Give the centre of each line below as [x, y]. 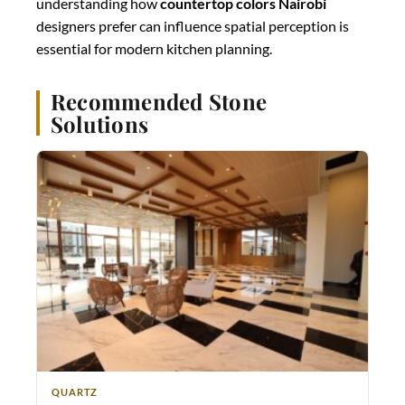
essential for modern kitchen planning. [154, 48]
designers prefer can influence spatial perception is [193, 25]
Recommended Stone [159, 101]
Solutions [100, 123]
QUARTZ [75, 391]
